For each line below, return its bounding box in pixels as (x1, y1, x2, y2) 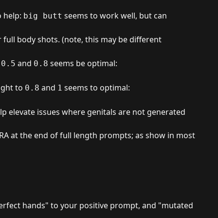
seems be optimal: (48, 58, 117, 69)
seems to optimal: (62, 82, 130, 93)
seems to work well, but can (62, 10, 167, 21)
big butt (23, 11, 62, 20)
